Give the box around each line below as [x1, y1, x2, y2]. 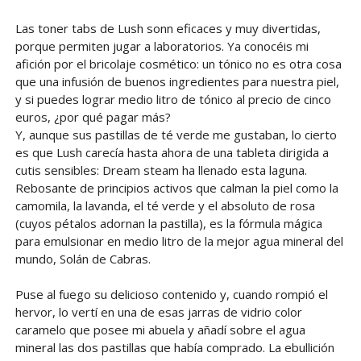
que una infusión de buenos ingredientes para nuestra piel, [15, 73, 339, 90]
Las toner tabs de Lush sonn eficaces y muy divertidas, [15, 20, 321, 37]
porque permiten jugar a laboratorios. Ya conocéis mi [15, 38, 309, 55]
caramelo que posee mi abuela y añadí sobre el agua [15, 322, 305, 338]
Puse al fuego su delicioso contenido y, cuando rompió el [15, 286, 328, 303]
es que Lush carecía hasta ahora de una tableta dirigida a [15, 144, 329, 161]
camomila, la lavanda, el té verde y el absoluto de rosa [15, 197, 315, 214]
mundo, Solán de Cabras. [15, 251, 151, 268]
